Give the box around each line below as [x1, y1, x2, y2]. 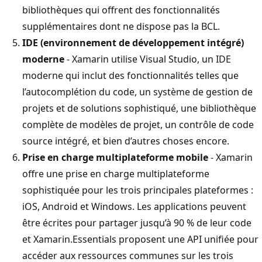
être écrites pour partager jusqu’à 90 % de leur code [22, 216, 251, 229]
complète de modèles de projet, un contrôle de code [22, 118, 254, 131]
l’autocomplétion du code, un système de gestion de [22, 85, 253, 98]
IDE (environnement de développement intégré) [22, 36, 244, 49]
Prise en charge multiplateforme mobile [22, 150, 208, 164]
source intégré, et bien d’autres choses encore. [22, 134, 229, 147]
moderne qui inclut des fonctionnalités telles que [22, 68, 239, 82]
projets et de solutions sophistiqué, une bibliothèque [22, 101, 256, 115]
